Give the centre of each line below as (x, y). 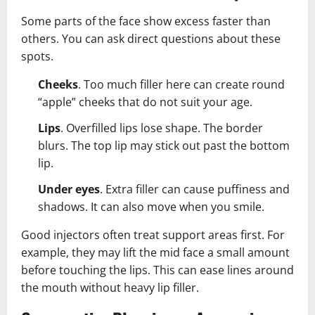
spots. (37, 56)
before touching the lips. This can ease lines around (157, 270)
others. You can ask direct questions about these (151, 38)
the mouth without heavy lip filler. (110, 287)
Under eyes (69, 189)
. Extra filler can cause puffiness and (195, 189)
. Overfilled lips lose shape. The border (162, 128)
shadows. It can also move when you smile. (151, 206)
